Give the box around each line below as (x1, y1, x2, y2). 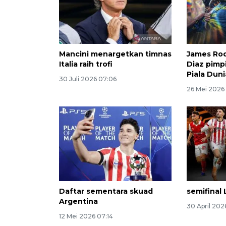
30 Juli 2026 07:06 (59, 75, 117, 83)
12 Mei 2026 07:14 (59, 212, 113, 220)
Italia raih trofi (59, 59, 112, 69)
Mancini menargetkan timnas (59, 49, 172, 59)
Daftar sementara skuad (59, 187, 153, 196)
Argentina (59, 197, 98, 206)
